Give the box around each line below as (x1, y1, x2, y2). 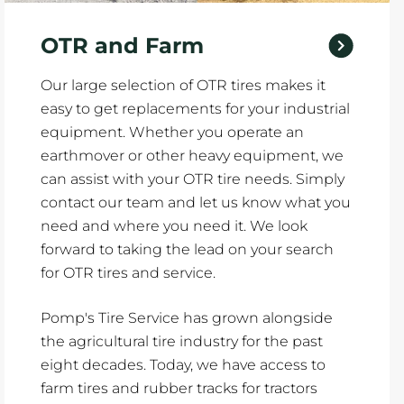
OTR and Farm (41, 32, 205, 59)
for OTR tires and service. (41, 264, 216, 281)
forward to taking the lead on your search (41, 241, 335, 258)
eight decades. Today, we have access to (41, 356, 326, 373)
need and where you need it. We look (41, 217, 308, 234)
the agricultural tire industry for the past (41, 333, 324, 350)
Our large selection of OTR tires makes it (41, 77, 326, 94)
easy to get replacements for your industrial (41, 100, 351, 117)
